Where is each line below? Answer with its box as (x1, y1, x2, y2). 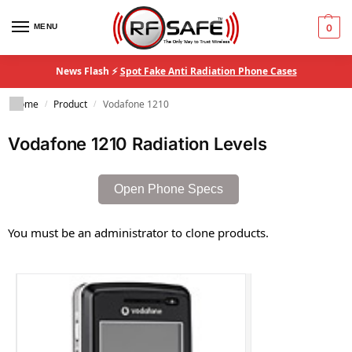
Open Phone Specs (113, 182, 223, 196)
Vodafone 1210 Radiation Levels (8, 134, 267, 154)
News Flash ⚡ (55, 64, 120, 78)
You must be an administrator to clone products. (8, 225, 269, 240)
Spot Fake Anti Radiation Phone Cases (119, 64, 297, 78)
